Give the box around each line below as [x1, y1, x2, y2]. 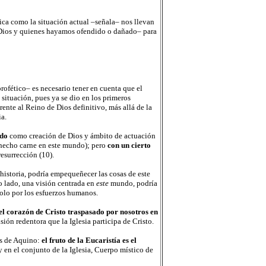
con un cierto [107, 141, 151, 150]
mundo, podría [108, 179, 157, 188]
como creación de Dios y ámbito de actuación [9, 131, 156, 140]
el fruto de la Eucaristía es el [41, 236, 137, 245]
